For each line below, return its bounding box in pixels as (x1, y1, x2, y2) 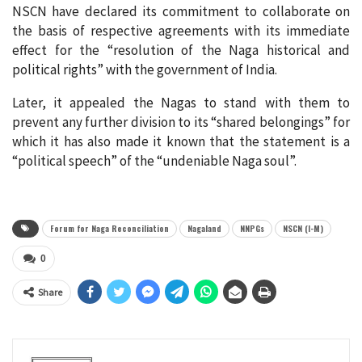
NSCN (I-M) (283, 222, 323, 235)
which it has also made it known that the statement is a (12, 133, 350, 151)
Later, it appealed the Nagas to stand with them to (12, 94, 350, 112)
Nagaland (187, 222, 221, 235)
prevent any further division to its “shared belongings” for (12, 113, 350, 132)
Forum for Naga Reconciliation (50, 222, 169, 235)
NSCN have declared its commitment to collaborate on (12, 2, 350, 21)
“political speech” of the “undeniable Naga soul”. (12, 152, 297, 170)
